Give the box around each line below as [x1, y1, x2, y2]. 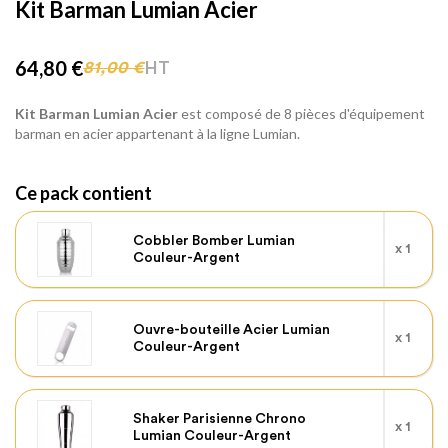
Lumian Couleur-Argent [133, 428, 292, 443]
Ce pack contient [15, 182, 152, 204]
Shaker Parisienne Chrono [133, 411, 307, 426]
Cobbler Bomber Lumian [133, 233, 296, 248]
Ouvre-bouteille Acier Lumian [133, 322, 331, 337]
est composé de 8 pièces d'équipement [178, 105, 425, 122]
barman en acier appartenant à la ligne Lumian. [15, 125, 300, 142]
